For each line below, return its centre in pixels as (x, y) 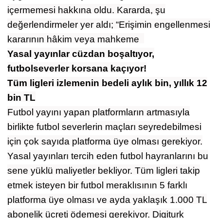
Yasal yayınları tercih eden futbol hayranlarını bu (108, 156)
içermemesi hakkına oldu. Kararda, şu (86, 10)
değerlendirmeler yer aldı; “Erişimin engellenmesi (109, 24)
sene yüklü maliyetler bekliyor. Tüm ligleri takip (104, 170)
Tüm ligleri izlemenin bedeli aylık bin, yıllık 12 (107, 83)
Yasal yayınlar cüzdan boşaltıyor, (81, 54)
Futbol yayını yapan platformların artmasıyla (99, 112)
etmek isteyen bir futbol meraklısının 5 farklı (97, 185)
